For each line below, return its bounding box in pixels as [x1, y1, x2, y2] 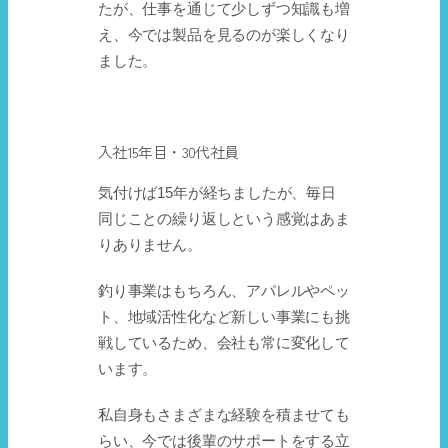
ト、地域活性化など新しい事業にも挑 [98, 309, 350, 326]
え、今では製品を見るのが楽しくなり [98, 27, 350, 44]
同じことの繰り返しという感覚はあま [98, 211, 350, 228]
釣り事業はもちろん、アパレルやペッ [98, 283, 350, 300]
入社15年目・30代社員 [98, 141, 239, 163]
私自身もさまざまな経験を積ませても [98, 407, 350, 424]
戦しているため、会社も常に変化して [98, 335, 350, 352]
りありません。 [98, 237, 202, 254]
